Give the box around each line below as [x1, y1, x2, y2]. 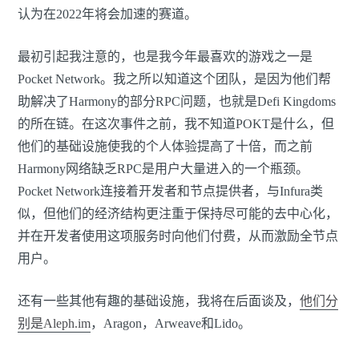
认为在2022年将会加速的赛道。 [18, 7, 197, 22]
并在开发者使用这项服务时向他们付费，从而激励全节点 [18, 229, 338, 244]
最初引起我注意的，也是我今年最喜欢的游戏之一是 [18, 50, 313, 64]
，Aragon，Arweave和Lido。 [91, 317, 251, 331]
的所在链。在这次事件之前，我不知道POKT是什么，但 [18, 117, 334, 131]
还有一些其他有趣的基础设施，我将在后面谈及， [18, 294, 300, 309]
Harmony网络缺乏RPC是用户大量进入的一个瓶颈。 [18, 162, 309, 176]
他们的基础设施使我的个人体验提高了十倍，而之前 [18, 139, 313, 154]
